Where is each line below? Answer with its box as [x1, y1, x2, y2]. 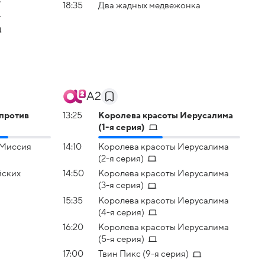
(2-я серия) [98, 154, 144, 164]
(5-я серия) [98, 234, 144, 244]
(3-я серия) [98, 180, 144, 190]
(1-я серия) [98, 122, 145, 132]
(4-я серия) [98, 207, 144, 217]
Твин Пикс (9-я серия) [98, 249, 189, 259]
